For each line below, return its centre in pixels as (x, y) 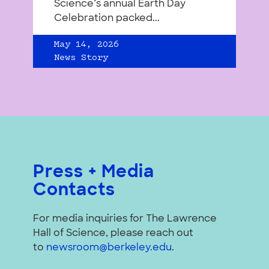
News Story (81, 59)
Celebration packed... (107, 19)
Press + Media (94, 173)
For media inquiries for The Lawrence (125, 219)
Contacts (74, 191)
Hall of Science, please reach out (113, 234)
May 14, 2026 (86, 45)
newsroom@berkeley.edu (109, 248)
